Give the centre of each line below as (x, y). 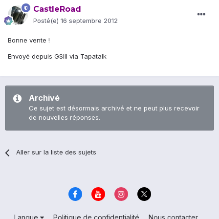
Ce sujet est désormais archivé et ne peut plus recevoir (114, 108)
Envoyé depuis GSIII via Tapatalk (57, 56)
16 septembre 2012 (89, 21)
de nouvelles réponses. (65, 118)
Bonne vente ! (29, 40)
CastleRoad (57, 9)
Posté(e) (47, 21)
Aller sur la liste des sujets (56, 152)
